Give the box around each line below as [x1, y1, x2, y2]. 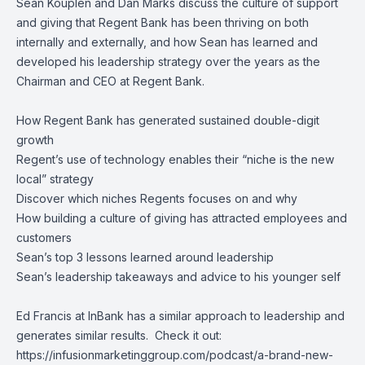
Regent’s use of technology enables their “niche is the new [16, 152, 334, 166]
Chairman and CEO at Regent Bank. [16, 74, 204, 88]
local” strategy [16, 172, 94, 186]
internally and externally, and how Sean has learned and [16, 35, 318, 49]
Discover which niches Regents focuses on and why [16, 191, 297, 205]
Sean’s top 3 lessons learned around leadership [16, 250, 274, 264]
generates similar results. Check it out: [16, 328, 222, 342]
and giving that [16, 15, 99, 29]
